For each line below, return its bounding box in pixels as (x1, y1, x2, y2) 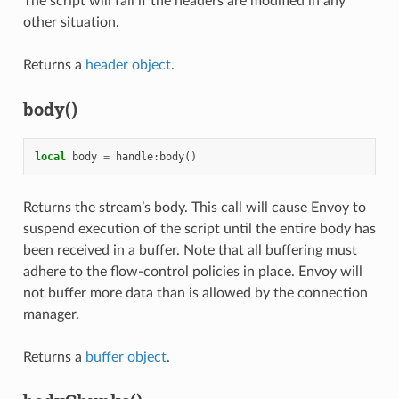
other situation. (22, 15, 119, 30)
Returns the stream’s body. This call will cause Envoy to (22, 200, 366, 216)
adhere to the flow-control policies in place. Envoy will (22, 265, 362, 280)
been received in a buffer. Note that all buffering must (22, 243, 357, 258)
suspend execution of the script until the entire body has (22, 222, 376, 237)
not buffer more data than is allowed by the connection (22, 286, 368, 301)
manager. (22, 307, 79, 322)
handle (115, 151, 153, 164)
